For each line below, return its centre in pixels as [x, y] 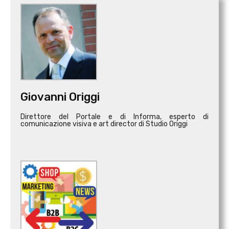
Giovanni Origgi [60, 97]
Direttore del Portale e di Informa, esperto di [114, 117]
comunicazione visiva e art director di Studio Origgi [104, 124]
